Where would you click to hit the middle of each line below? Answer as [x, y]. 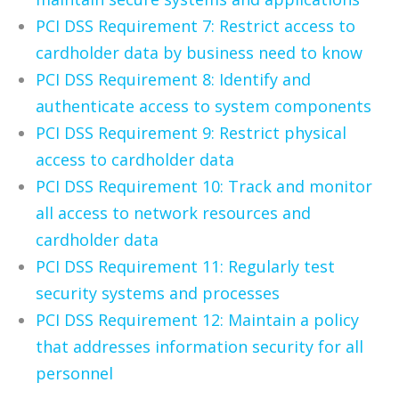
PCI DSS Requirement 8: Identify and [173, 80]
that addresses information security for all [199, 347]
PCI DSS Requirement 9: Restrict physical [191, 133]
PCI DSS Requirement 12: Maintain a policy [197, 320]
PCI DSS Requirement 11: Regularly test [185, 267]
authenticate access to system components [204, 106]
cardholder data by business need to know [199, 53]
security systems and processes [158, 293]
